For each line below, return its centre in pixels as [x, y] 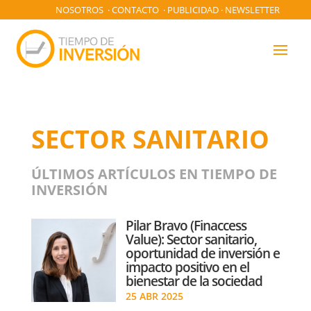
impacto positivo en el [187, 267]
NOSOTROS [80, 10]
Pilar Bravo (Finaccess [186, 225]
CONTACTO [136, 10]
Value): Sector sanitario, [191, 239]
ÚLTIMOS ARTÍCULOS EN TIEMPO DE [154, 174]
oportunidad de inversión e [203, 253]
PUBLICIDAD [193, 10]
